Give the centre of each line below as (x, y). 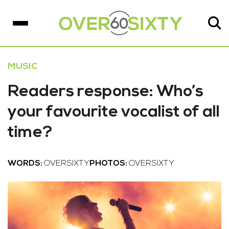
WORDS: (26, 164)
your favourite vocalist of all (114, 112)
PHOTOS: (109, 164)
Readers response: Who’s (106, 92)
